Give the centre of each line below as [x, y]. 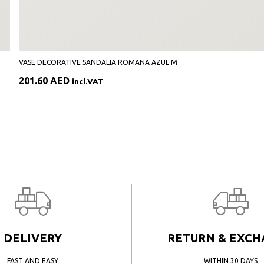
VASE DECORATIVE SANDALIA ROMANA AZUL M [98, 62]
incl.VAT [88, 82]
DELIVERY [33, 238]
